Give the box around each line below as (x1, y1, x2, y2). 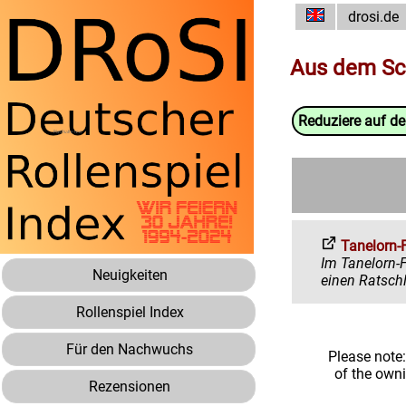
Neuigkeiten (92, 266, 168, 284)
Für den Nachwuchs (66, 341, 193, 358)
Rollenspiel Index (75, 304, 184, 321)
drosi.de (348, 8, 399, 25)
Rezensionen (89, 378, 170, 395)
